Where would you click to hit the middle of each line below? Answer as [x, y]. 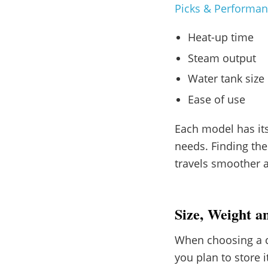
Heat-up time [220, 37]
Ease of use [216, 99]
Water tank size [226, 79]
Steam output [222, 58]
